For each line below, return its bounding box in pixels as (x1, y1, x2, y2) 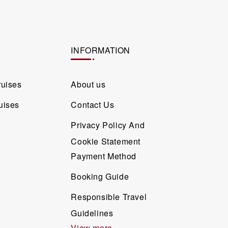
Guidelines (71, 207, 113, 217)
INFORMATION (71, 44, 130, 56)
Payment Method (71, 150, 136, 162)
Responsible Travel (71, 190, 147, 203)
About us (71, 78, 106, 90)
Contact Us (71, 98, 115, 110)
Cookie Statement (71, 135, 140, 146)
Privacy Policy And (71, 119, 145, 131)
